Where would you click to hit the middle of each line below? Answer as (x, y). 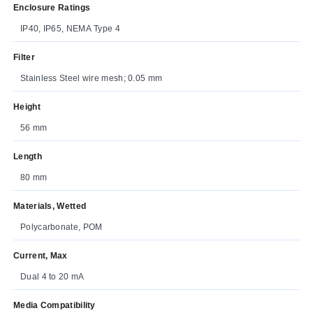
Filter (24, 57)
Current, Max (41, 255)
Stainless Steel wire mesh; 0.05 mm (92, 78)
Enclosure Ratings (52, 7)
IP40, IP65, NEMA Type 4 (70, 28)
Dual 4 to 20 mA (52, 276)
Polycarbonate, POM (61, 227)
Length (28, 156)
